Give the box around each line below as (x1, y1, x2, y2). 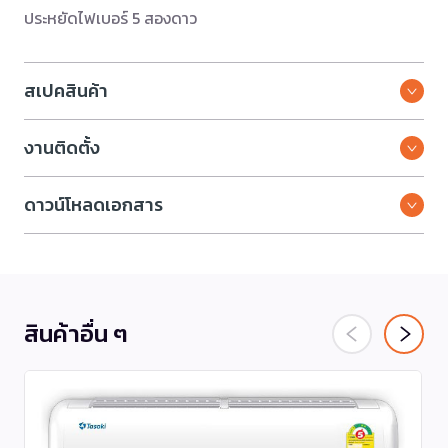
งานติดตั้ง (24, 134, 100, 162)
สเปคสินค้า (24, 77, 108, 105)
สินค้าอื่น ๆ (24, 316, 128, 352)
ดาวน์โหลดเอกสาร (24, 191, 163, 219)
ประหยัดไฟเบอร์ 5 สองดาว (24, 6, 197, 31)
